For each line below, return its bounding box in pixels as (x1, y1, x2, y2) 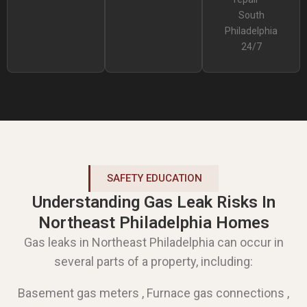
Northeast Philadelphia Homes (38, 212, 269, 232)
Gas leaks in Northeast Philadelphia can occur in (23, 234, 284, 249)
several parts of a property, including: (54, 254, 253, 269)
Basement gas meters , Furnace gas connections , (18, 285, 289, 300)
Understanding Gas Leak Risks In (32, 192, 275, 212)
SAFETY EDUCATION (107, 171, 202, 184)
